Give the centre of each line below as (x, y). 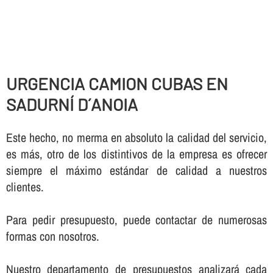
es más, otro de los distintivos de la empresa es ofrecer (136, 154)
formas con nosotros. (52, 236)
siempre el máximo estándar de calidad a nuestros (136, 170)
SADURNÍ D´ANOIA (72, 105)
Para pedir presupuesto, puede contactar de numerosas (136, 219)
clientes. (25, 186)
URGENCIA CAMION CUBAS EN (117, 84)
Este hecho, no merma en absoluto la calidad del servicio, (136, 137)
